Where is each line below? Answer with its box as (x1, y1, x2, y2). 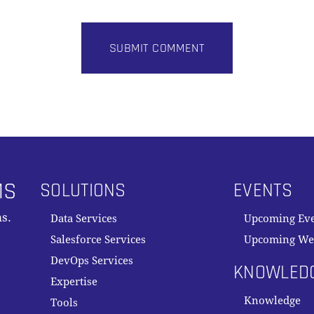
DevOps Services (50, 254, 134, 267)
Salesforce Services (50, 233, 146, 246)
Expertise (50, 275, 98, 288)
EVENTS (233, 179, 292, 203)
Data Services (50, 212, 118, 225)
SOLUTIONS (40, 179, 126, 203)
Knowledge (244, 294, 301, 307)
